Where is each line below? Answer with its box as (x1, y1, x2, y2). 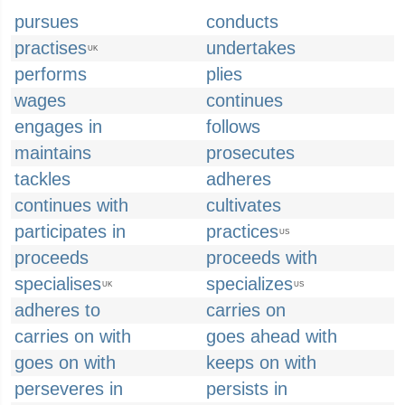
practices (206, 221, 278, 241)
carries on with (14, 326, 131, 346)
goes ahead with (206, 326, 337, 346)
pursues (14, 12, 79, 32)
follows (206, 117, 260, 137)
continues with (14, 195, 128, 215)
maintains (14, 143, 91, 163)
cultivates (206, 195, 281, 215)
